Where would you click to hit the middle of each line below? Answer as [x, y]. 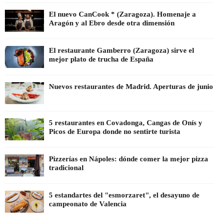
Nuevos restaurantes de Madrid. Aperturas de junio [131, 86]
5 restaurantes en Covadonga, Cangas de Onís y [126, 122]
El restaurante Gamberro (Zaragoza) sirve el [121, 50]
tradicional [66, 168]
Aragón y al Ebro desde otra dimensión [112, 23]
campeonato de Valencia [88, 204]
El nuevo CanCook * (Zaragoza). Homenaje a [122, 14]
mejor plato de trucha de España [101, 59]
